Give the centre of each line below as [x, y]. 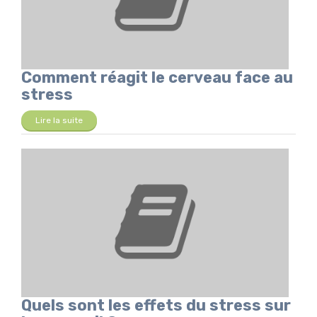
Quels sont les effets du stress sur [156, 306]
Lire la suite [59, 121]
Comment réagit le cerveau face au [157, 78]
